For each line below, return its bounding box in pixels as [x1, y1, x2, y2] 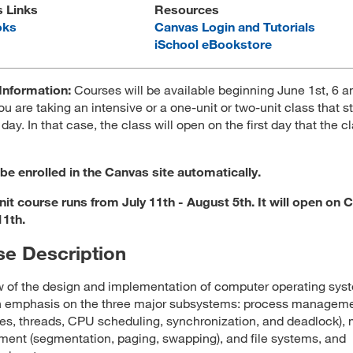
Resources [154, 2, 219, 17]
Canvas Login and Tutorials [154, 19, 315, 34]
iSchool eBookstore [154, 36, 272, 51]
